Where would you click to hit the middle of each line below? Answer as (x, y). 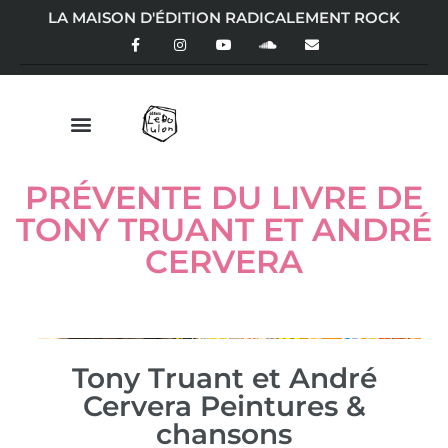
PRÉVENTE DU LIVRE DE (224, 197)
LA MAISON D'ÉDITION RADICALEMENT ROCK (224, 17)
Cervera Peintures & (224, 405)
